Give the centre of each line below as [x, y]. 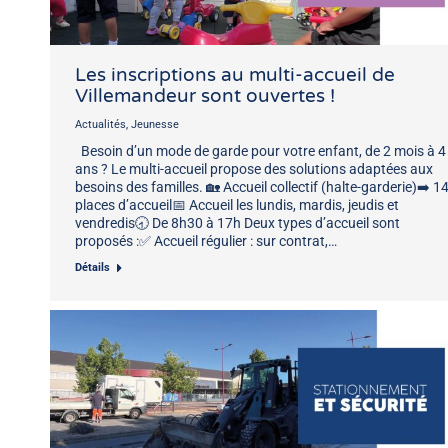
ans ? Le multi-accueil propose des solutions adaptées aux [254, 168]
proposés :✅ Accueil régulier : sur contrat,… [206, 240]
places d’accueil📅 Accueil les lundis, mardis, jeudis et [237, 204]
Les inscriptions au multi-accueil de [235, 74]
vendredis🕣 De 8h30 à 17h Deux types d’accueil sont [237, 222]
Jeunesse [155, 124]
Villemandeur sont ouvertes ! [205, 95]
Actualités [100, 124]
